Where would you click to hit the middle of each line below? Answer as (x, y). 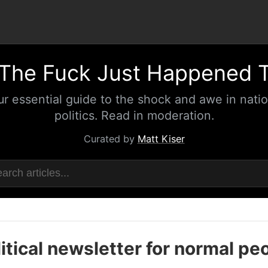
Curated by (110, 139)
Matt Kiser (161, 139)
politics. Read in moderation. (134, 115)
